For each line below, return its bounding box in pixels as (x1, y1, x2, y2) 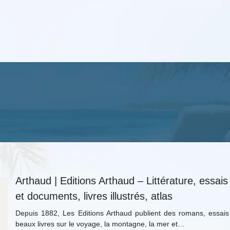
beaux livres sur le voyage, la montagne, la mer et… (15, 220, 185, 228)
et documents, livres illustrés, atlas (15, 190, 173, 202)
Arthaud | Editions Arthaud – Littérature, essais (15, 175, 228, 186)
